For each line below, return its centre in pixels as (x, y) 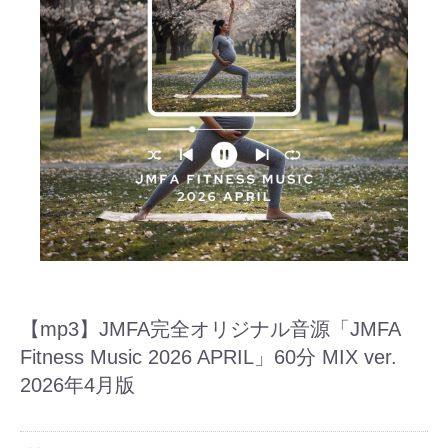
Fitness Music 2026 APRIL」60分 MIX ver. (208, 357)
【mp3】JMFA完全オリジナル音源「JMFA (210, 329)
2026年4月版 (77, 385)
